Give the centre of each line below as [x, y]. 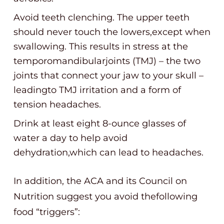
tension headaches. [57, 104]
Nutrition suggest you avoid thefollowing [105, 196]
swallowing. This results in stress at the [101, 46]
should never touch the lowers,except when [112, 32]
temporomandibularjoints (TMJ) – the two [107, 61]
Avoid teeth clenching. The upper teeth [101, 17]
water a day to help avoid [70, 138]
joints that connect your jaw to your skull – [108, 75]
